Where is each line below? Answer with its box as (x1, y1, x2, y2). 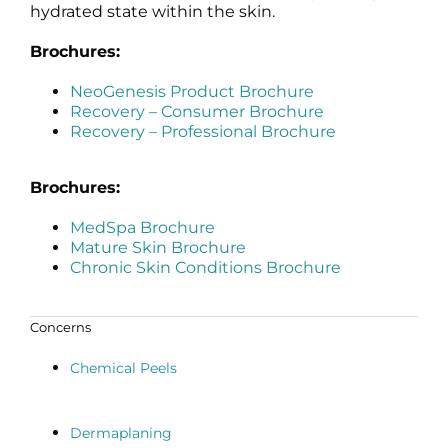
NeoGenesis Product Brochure (69, 81, 314, 101)
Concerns (29, 318, 91, 335)
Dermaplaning (69, 424, 172, 443)
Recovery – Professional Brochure (69, 121, 336, 141)
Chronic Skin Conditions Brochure (69, 257, 341, 277)
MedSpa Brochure (69, 217, 215, 237)
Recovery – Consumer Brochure (69, 101, 324, 121)
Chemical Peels (69, 359, 177, 378)
